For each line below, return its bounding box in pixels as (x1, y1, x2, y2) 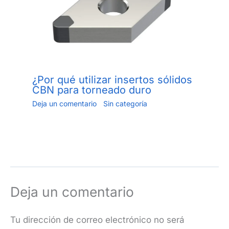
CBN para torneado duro (32, 83, 151, 96)
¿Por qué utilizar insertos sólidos (32, 73, 192, 86)
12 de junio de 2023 (36, 109, 104, 118)
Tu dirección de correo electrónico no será (10, 214, 185, 225)
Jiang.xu (167, 99, 196, 108)
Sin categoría (103, 99, 147, 108)
